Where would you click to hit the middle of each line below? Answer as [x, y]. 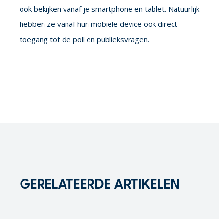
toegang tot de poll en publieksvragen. [84, 39]
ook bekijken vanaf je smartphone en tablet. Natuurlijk [109, 9]
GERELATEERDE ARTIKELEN [99, 183]
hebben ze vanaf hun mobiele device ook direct [99, 24]
